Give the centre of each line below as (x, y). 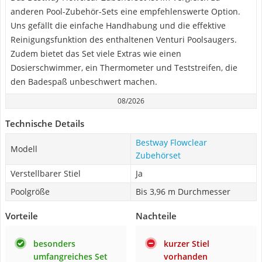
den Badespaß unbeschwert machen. (84, 82)
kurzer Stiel (187, 244)
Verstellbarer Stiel (46, 173)
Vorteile (22, 216)
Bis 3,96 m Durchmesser (183, 192)
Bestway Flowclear (171, 142)
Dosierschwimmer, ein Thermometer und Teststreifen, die (124, 68)
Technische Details (45, 123)
